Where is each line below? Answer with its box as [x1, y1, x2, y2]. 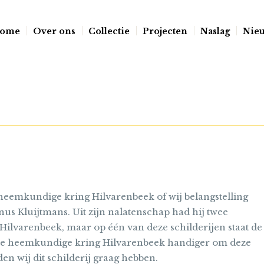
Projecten [142, 25, 187, 37]
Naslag [200, 25, 230, 37]
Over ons [32, 25, 75, 37]
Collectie [88, 25, 130, 37]
